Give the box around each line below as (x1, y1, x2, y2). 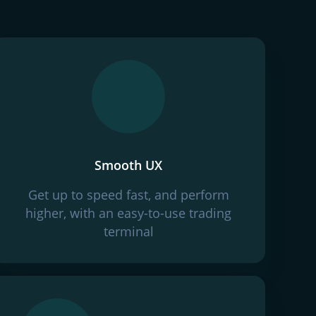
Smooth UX (95, 157, 162, 174)
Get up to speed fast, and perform (28, 186, 229, 203)
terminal (103, 223, 154, 240)
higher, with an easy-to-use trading (25, 205, 231, 221)
